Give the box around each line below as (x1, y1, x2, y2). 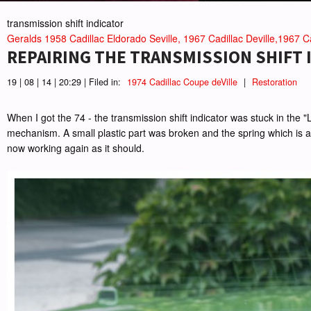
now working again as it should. (7, 141, 144, 155)
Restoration (252, 76, 297, 89)
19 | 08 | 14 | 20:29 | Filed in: (7, 76, 124, 89)
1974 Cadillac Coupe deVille (127, 76, 237, 89)
